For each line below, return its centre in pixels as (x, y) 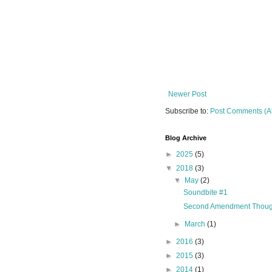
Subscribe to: (188, 111)
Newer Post (187, 94)
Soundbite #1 (205, 193)
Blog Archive (186, 138)
